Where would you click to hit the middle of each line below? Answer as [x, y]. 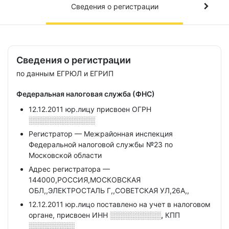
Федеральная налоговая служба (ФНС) [86, 94]
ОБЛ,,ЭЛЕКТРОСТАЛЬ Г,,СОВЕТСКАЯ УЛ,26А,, [109, 190]
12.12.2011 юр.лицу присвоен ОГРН [90, 109]
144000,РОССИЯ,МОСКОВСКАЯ [85, 180]
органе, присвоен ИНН [69, 215]
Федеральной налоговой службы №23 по [101, 144]
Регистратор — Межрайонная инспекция [101, 134]
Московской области [65, 155]
